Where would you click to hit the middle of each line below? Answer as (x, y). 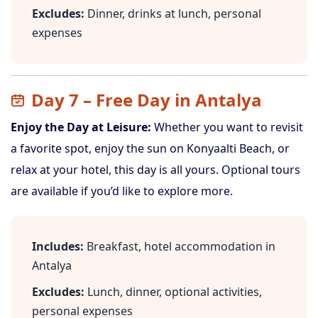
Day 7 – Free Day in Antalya (147, 100)
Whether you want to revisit (227, 127)
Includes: (58, 246)
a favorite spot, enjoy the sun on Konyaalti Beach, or (150, 148)
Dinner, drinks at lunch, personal (173, 13)
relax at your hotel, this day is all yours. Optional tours (155, 170)
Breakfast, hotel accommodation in (180, 246)
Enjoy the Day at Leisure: (81, 127)
